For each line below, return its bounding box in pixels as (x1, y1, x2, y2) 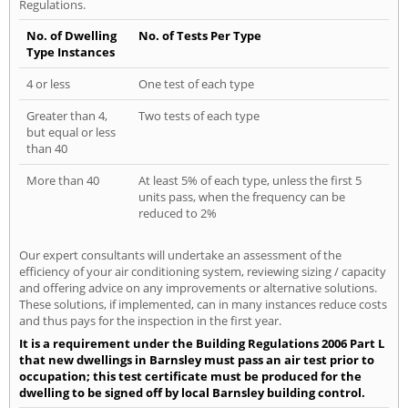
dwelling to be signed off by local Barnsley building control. (19, 383, 365, 401)
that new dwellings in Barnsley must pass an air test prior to (19, 351, 374, 368)
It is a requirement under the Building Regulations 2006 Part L (19, 334, 384, 352)
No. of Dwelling (26, 26, 117, 44)
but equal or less (26, 123, 116, 140)
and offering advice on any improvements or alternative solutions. (19, 279, 377, 296)
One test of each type (138, 75, 254, 92)
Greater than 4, (26, 107, 107, 124)
